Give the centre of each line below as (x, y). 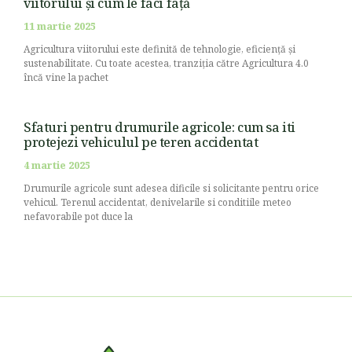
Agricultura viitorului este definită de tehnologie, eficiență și (159, 49)
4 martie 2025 (57, 165)
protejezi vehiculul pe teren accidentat (141, 142)
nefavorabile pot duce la (78, 216)
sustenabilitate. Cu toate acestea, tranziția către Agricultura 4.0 (166, 63)
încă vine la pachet (66, 77)
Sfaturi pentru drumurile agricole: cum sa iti (160, 127)
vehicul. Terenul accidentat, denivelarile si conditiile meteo (158, 202)
